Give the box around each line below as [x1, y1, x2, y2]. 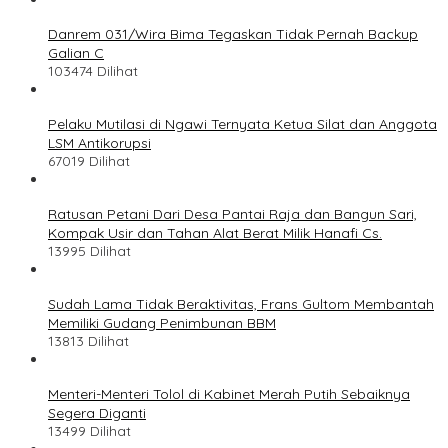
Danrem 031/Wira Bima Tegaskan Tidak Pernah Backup [48, 24, 418, 43]
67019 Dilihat [48, 151, 130, 170]
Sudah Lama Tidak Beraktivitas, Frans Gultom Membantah [48, 294, 434, 313]
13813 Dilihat [48, 331, 129, 350]
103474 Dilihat [48, 61, 138, 80]
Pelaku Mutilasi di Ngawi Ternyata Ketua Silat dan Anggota [48, 114, 437, 133]
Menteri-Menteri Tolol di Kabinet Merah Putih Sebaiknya [48, 384, 410, 403]
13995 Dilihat [48, 241, 131, 260]
